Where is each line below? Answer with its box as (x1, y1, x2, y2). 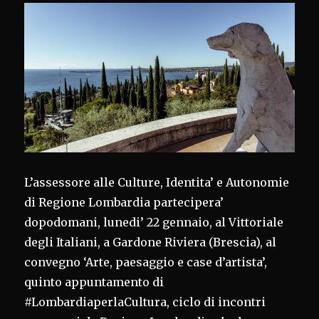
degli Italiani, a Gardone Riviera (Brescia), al (24, 235, 277, 250)
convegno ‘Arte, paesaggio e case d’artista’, (24, 255, 268, 270)
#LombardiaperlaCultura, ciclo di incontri (24, 295, 266, 310)
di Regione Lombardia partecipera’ (24, 195, 224, 210)
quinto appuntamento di (24, 275, 164, 290)
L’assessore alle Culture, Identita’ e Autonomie (24, 175, 290, 190)
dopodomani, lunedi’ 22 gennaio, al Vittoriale (24, 215, 284, 230)
